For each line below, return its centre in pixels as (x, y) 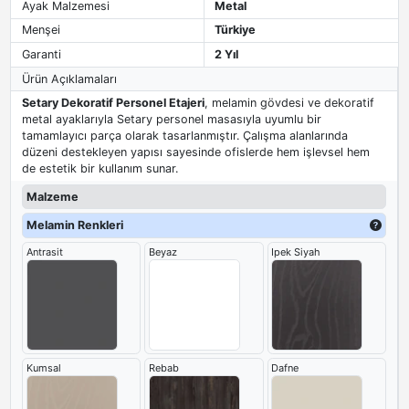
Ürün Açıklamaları (69, 79)
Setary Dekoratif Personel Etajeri (113, 103)
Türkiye (236, 30)
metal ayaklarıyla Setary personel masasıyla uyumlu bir (171, 120)
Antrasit (44, 252)
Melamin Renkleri (74, 225)
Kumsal (43, 368)
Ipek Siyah (296, 252)
